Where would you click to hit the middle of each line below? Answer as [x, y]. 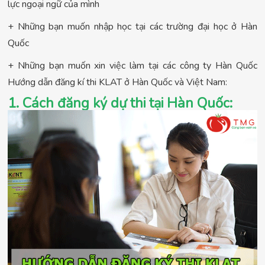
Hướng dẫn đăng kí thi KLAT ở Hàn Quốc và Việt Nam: [117, 82]
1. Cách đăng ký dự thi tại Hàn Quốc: [120, 103]
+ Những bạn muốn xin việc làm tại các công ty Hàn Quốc [132, 65]
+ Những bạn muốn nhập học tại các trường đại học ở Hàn [132, 26]
